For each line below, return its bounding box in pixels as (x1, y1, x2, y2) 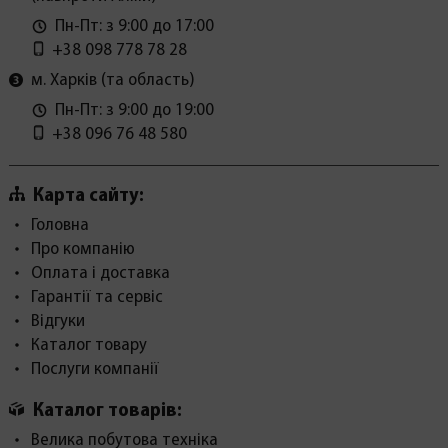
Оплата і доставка (30, 264, 170, 284)
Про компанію (30, 240, 135, 260)
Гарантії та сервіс (30, 288, 163, 308)
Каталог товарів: (32, 400, 182, 421)
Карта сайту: (32, 186, 144, 207)
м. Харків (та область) (30, 71, 195, 91)
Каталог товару (30, 336, 147, 356)
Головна (30, 216, 89, 236)
